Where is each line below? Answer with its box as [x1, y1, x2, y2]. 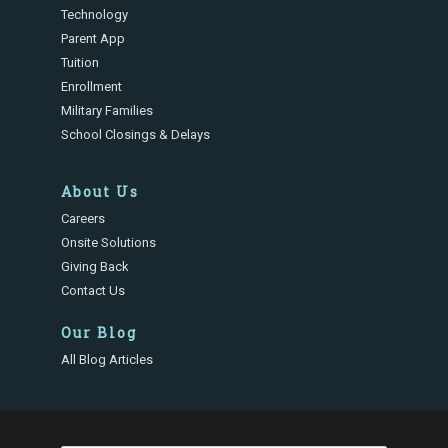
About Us [61, 182, 140, 201]
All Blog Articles [61, 352, 154, 367]
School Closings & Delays [61, 127, 211, 142]
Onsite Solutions [61, 235, 157, 250]
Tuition [61, 55, 100, 70]
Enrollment [61, 79, 123, 94]
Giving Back [61, 259, 130, 274]
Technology [61, 7, 129, 22]
